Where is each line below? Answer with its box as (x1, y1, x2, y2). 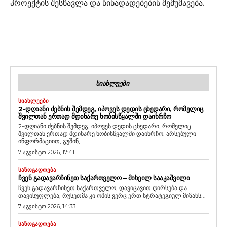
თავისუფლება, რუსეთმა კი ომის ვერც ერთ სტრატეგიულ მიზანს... (18, 191, 206, 199)
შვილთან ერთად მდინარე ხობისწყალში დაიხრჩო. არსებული (18, 129, 196, 137)
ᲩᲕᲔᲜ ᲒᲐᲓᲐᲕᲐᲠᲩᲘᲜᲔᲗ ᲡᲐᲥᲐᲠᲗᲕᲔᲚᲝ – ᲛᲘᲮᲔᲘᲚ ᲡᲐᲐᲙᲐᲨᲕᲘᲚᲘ (18, 173, 190, 182)
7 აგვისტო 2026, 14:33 (18, 202, 75, 210)
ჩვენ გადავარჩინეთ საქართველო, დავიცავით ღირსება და (18, 183, 187, 192)
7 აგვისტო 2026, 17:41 (18, 148, 74, 156)
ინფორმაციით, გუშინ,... (18, 137, 85, 145)
